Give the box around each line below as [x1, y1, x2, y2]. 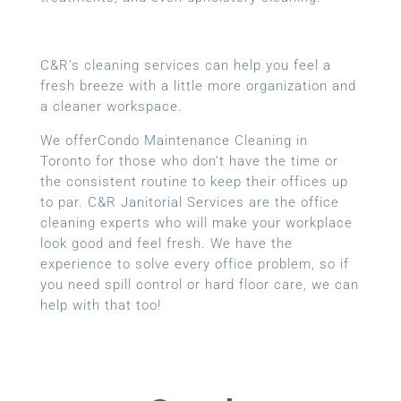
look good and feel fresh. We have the [39, 235, 293, 252]
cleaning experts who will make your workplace [39, 215, 353, 232]
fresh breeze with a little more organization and [39, 78, 356, 95]
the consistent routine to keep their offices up [39, 174, 348, 191]
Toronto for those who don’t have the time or [39, 153, 338, 170]
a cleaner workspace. [39, 98, 183, 115]
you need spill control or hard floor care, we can [39, 277, 359, 294]
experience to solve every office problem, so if [39, 256, 349, 273]
